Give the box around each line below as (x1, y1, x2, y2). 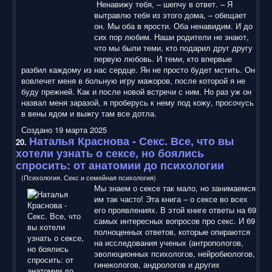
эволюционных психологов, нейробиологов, (94, 247, 255, 259)
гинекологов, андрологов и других (94, 258, 220, 270)
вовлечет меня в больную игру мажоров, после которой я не (21, 74, 245, 86)
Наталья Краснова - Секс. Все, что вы (29, 132, 234, 149)
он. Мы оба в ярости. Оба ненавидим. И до (94, 19, 253, 32)
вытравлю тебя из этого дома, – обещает (94, 8, 246, 21)
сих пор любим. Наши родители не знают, (94, 30, 249, 42)
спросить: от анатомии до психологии (16, 157, 224, 173)
